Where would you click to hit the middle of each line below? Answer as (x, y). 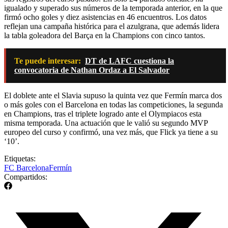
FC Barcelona (26, 167)
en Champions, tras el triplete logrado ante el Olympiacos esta (103, 113)
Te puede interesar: (48, 61)
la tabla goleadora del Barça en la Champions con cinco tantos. (105, 35)
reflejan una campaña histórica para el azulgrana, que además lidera (112, 26)
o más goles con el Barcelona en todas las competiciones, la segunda (113, 104)
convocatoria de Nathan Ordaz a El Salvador (92, 70)
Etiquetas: (20, 158)
